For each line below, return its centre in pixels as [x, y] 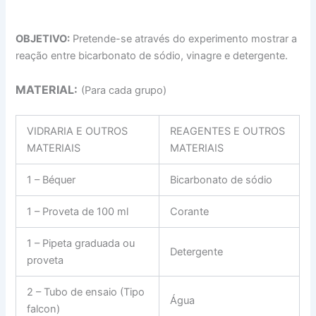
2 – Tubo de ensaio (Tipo [86, 292]
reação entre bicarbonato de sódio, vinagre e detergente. [152, 55]
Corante [190, 212]
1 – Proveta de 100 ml [78, 212]
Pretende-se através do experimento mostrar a [184, 38]
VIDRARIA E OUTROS [78, 132]
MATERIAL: [47, 90]
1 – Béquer [51, 180]
